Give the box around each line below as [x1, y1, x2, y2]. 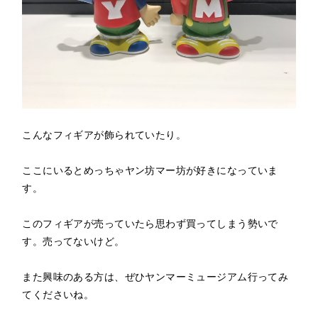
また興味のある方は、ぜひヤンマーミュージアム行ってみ [22, 268, 289, 283]
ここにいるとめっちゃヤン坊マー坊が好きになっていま [22, 162, 278, 177]
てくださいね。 [22, 286, 94, 301]
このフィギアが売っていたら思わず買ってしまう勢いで [22, 215, 278, 230]
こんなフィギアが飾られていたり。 [22, 126, 187, 141]
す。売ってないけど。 [22, 233, 125, 248]
